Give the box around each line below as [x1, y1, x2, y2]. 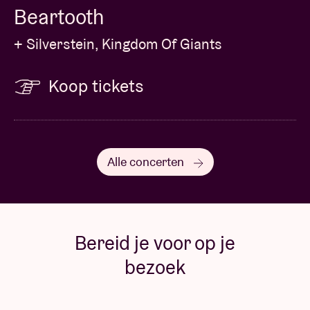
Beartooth [14, 3, 104, 31]
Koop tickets [48, 75, 144, 98]
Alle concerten [107, 154, 187, 170]
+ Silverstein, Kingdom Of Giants [14, 35, 222, 54]
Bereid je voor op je [75, 230, 235, 256]
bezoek [125, 255, 185, 280]
